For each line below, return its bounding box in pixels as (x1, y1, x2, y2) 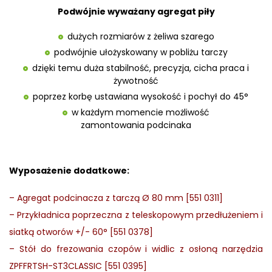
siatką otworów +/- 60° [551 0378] (9, 226, 153, 239)
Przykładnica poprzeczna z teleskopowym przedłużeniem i (17, 209, 263, 222)
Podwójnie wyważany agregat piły (57, 5, 215, 18)
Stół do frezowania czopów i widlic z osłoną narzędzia (19, 243, 263, 256)
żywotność (114, 75, 158, 87)
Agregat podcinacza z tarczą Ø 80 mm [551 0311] (17, 192, 223, 205)
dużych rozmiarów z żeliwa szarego (67, 30, 214, 43)
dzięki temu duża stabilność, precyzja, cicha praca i (32, 62, 249, 75)
